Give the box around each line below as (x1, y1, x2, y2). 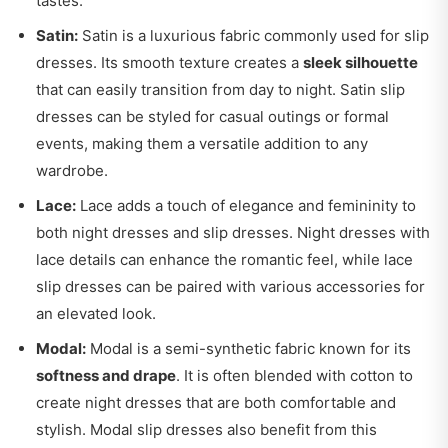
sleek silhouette (303, 52, 418, 72)
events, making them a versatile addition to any (36, 133, 368, 153)
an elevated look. (36, 303, 156, 323)
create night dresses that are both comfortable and (36, 392, 396, 412)
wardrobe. (36, 160, 108, 180)
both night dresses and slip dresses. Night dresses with (36, 222, 430, 242)
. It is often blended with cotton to (176, 365, 413, 385)
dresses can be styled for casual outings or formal (36, 106, 389, 126)
